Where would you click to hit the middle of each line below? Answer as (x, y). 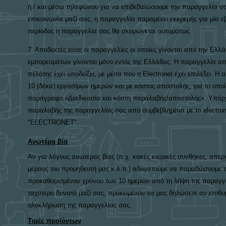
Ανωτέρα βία (48, 141)
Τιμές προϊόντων (54, 220)
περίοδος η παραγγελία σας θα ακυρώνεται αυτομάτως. (110, 31)
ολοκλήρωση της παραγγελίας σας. (80, 205)
